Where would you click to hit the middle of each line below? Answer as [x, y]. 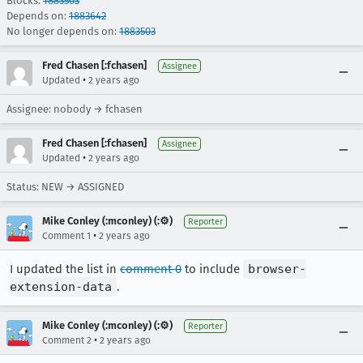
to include [212, 269]
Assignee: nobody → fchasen [75, 109]
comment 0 [151, 269]
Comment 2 [67, 340]
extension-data [61, 286]
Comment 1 [66, 235]
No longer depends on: [63, 31]
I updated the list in [65, 269]
